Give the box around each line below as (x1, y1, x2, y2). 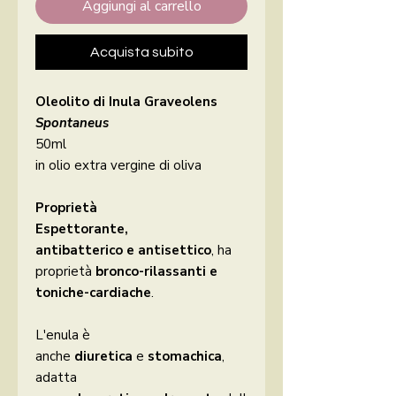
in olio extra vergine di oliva (35, 156, 205, 175)
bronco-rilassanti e (95, 263, 217, 281)
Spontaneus (35, 114, 109, 133)
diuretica (74, 347, 133, 366)
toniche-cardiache (35, 284, 151, 302)
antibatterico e (35, 241, 134, 260)
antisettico (138, 241, 211, 260)
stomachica (148, 347, 222, 366)
